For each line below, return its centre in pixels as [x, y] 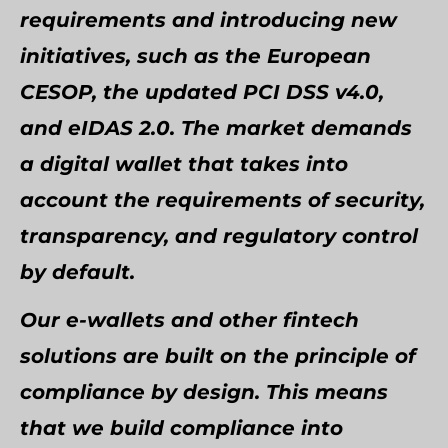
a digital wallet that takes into [184, 164]
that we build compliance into [181, 428]
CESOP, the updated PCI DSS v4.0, [202, 92]
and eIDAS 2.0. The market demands [216, 128]
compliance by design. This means [204, 392]
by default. [77, 272]
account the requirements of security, [222, 200]
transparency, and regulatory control [219, 236]
